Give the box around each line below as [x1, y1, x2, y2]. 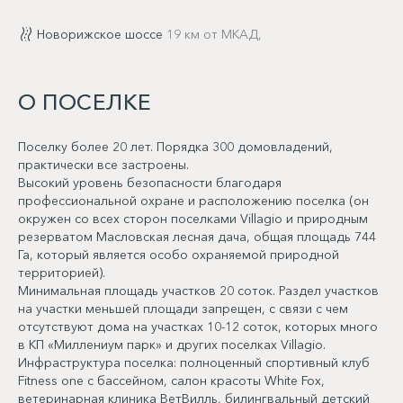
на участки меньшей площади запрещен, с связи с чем [18, 300, 348, 317]
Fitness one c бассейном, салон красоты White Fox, [18, 372, 325, 389]
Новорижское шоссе [37, 25, 166, 42]
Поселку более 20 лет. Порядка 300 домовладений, [18, 138, 333, 155]
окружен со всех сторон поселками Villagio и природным [18, 210, 368, 227]
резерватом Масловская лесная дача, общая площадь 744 [18, 228, 376, 245]
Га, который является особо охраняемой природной [18, 246, 339, 263]
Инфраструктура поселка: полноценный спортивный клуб [18, 354, 370, 371]
